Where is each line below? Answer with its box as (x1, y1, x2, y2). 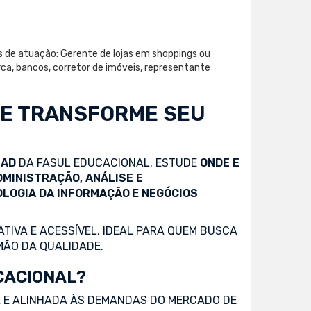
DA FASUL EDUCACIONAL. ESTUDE (16, 155, 200, 169)
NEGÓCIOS (142, 186, 198, 200)
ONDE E (200, 155, 239, 169)
